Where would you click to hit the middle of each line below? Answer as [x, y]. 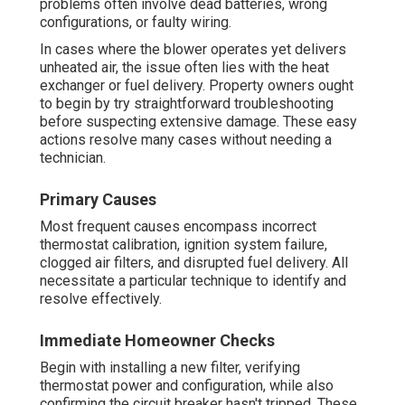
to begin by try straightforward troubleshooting [187, 104]
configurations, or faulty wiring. [136, 23]
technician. [73, 158]
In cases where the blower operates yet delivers [193, 50]
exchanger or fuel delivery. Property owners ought [197, 86]
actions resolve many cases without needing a [186, 140]
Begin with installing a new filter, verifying [170, 368]
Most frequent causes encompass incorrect [178, 227]
